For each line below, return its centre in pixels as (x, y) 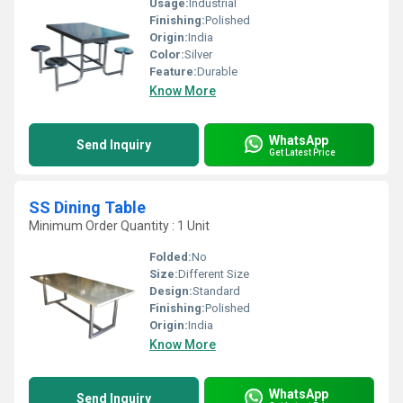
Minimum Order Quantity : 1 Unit (119, 226)
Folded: (170, 257)
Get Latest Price (302, 152)
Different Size (214, 274)
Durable (217, 72)
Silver (198, 54)
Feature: (173, 72)
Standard (216, 291)
